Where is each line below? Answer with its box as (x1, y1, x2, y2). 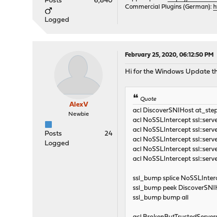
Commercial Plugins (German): (125, 4, 214, 11)
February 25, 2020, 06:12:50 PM (125, 52, 214, 59)
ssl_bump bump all (133, 195, 189, 201)
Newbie (68, 111, 89, 118)
